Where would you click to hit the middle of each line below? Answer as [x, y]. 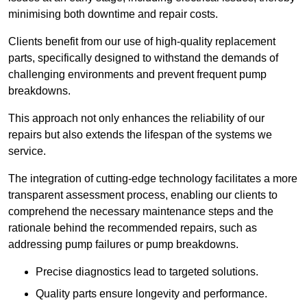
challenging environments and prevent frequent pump [137, 75]
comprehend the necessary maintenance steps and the [141, 212]
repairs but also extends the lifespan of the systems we [140, 135]
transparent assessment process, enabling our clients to [143, 195]
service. [27, 151]
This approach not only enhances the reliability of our [136, 119]
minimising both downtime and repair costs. [113, 14]
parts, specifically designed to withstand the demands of [143, 58]
